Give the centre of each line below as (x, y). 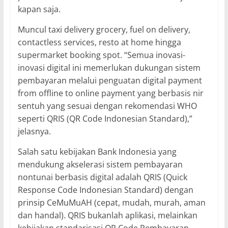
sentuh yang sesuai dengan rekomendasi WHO (107, 106)
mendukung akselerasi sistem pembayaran (100, 164)
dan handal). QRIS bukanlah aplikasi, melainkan (107, 215)
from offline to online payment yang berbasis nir (110, 93)
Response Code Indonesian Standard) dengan (105, 190)
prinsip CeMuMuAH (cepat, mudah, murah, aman (111, 202)
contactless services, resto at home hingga (99, 42)
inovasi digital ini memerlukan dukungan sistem (109, 67)
